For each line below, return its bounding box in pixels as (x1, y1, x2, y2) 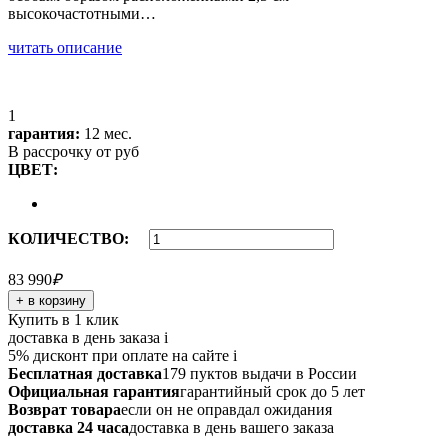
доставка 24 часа (8, 418, 129, 436)
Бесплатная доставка (8, 364, 162, 382)
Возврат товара (8, 400, 121, 418)
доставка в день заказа (8, 328, 164, 346)
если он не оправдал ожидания (121, 400, 332, 418)
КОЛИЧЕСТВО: (8, 229, 129, 247)
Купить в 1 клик (8, 310, 119, 328)
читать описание (8, 38, 122, 56)
